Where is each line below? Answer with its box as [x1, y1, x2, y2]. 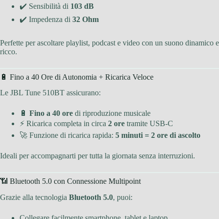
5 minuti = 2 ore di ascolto [115, 131, 200, 140]
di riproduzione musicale [73, 109, 151, 118]
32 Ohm [72, 15, 99, 23]
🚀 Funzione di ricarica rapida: [20, 131, 115, 140]
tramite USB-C [125, 119, 173, 128]
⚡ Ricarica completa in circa [20, 119, 108, 128]
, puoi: [113, 193, 132, 202]
